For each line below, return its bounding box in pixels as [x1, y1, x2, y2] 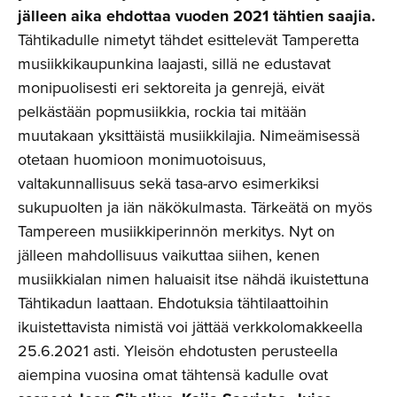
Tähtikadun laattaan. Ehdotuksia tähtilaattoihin [18, 291, 329, 315]
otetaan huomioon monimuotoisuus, [18, 147, 266, 171]
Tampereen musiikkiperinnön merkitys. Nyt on [18, 219, 335, 243]
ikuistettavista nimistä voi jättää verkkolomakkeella [18, 315, 362, 339]
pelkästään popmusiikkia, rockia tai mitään [18, 99, 307, 123]
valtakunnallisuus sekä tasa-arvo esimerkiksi [18, 171, 319, 195]
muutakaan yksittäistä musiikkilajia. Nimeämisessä [18, 123, 360, 147]
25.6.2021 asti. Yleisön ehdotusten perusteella [18, 339, 338, 362]
